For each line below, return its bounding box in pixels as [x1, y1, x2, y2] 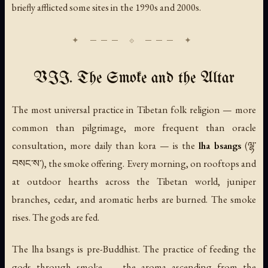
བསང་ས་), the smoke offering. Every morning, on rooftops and [12, 157, 256, 170]
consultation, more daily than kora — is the [12, 139, 199, 153]
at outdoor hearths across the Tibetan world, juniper [12, 175, 256, 188]
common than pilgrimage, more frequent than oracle [12, 121, 256, 135]
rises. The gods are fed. [12, 211, 99, 224]
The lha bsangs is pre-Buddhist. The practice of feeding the [12, 242, 256, 256]
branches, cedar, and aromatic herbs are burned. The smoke [12, 193, 256, 206]
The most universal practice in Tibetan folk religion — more [12, 103, 256, 117]
